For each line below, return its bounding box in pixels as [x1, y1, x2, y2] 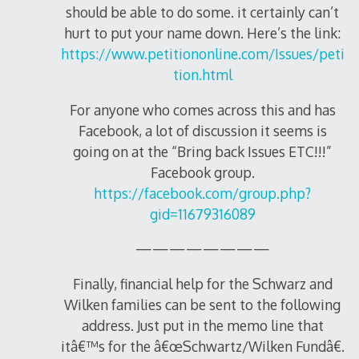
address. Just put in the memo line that [81, 317, 324, 335]
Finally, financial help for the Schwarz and [72, 275, 333, 293]
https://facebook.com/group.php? [94, 184, 312, 202]
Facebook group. [150, 163, 255, 181]
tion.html [172, 66, 232, 84]
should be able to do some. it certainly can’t [66, 3, 340, 22]
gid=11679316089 [149, 204, 256, 223]
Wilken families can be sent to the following [64, 296, 341, 314]
